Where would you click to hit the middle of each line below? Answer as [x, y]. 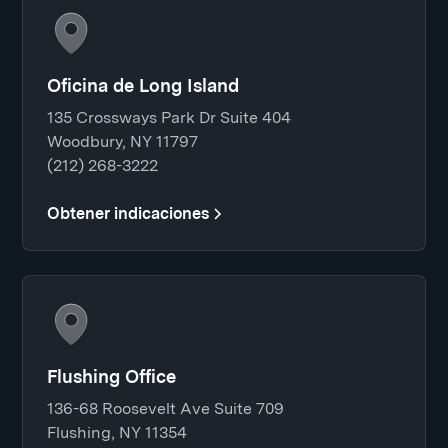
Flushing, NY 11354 [117, 432]
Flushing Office [112, 376]
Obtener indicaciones [128, 213]
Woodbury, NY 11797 [123, 141]
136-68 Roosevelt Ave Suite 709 [166, 408]
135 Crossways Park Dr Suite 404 [169, 117]
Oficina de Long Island [143, 85]
